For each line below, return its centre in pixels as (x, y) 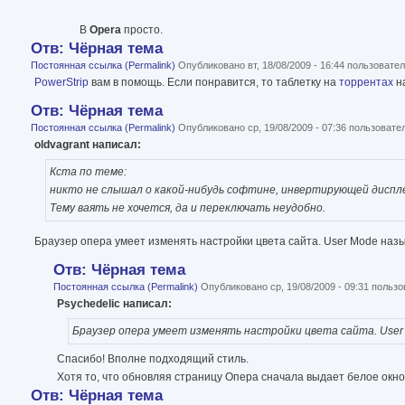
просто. (142, 29)
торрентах (366, 82)
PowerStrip (61, 82)
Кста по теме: (88, 172)
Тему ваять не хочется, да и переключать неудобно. (187, 208)
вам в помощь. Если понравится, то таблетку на (214, 82)
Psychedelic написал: (114, 303)
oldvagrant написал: (88, 144)
